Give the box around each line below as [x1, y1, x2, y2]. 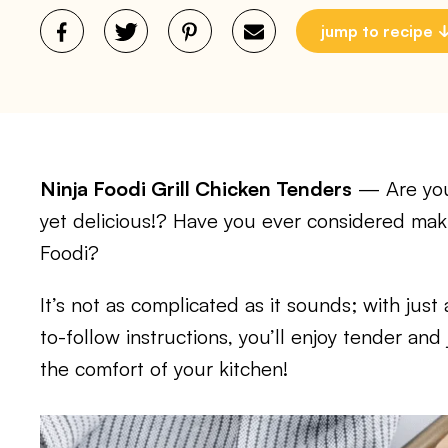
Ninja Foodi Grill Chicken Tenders [40, 176, 352, 201]
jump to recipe [321, 21, 433, 41]
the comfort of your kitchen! [40, 356, 288, 381]
